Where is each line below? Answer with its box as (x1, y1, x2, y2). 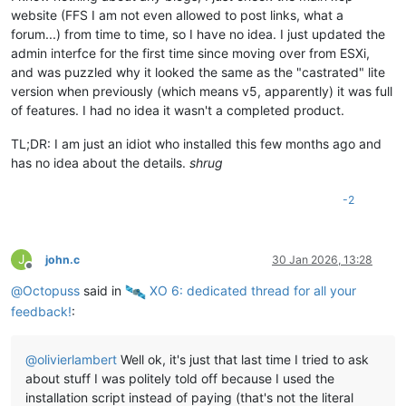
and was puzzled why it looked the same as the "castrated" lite (11, 63, 385, 80)
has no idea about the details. (11, 154, 189, 170)
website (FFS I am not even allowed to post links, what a (11, 6, 343, 23)
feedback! (11, 303, 72, 319)
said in (80, 282, 125, 298)
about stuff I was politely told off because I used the (25, 370, 334, 386)
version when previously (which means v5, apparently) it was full (11, 82, 392, 99)
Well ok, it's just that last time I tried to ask (117, 351, 369, 367)
